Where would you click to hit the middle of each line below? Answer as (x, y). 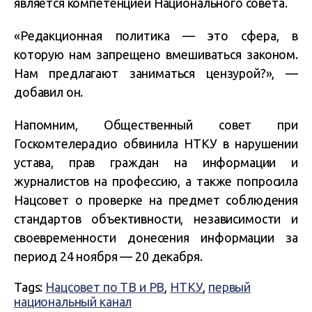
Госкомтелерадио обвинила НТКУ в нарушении (156, 143)
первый (230, 287)
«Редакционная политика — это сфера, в (156, 36)
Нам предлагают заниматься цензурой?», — (156, 73)
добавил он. (49, 92)
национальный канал (73, 302)
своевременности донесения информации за (156, 237)
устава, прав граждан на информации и (156, 162)
